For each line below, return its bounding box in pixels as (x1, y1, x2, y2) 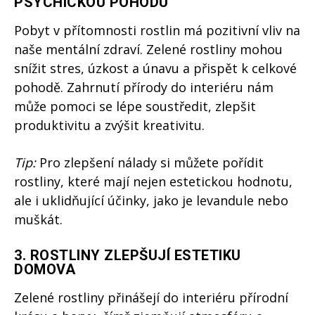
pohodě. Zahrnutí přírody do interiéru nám (14, 79, 274, 96)
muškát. (14, 211, 63, 229)
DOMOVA (14, 261, 75, 278)
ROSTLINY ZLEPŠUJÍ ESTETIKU (30, 247, 241, 264)
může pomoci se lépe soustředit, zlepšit (14, 98, 256, 115)
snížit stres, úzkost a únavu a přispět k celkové (14, 60, 297, 77)
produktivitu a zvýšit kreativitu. (14, 117, 205, 134)
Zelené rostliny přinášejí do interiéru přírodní (14, 289, 288, 307)
